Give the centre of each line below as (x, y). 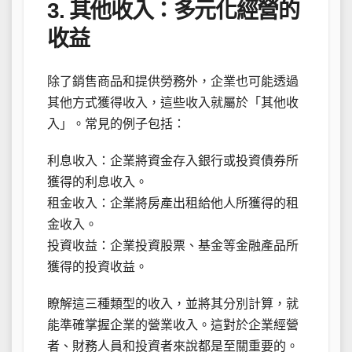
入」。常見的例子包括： (116, 124)
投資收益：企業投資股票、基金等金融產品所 (173, 246)
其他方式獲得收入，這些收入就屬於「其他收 (173, 103)
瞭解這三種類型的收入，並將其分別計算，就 (173, 304)
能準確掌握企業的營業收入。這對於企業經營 (173, 325)
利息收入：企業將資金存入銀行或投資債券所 (173, 161)
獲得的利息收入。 (97, 182)
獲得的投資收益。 (97, 267)
